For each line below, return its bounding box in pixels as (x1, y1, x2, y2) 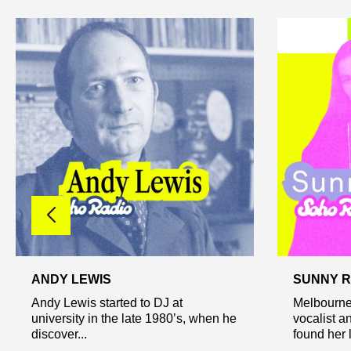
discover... (31, 327, 87, 341)
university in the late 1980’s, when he (31, 311, 237, 325)
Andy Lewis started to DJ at (31, 295, 183, 309)
